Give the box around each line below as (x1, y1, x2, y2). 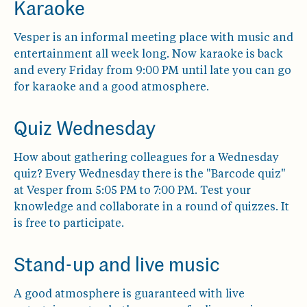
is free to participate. (14, 219, 124, 230)
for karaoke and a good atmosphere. (14, 82, 209, 93)
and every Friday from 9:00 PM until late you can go (14, 66, 291, 77)
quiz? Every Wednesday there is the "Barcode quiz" (14, 169, 286, 180)
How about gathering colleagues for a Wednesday (14, 153, 279, 164)
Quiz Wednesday (14, 116, 156, 139)
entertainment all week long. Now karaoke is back (14, 49, 283, 60)
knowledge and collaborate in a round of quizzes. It (14, 202, 289, 213)
